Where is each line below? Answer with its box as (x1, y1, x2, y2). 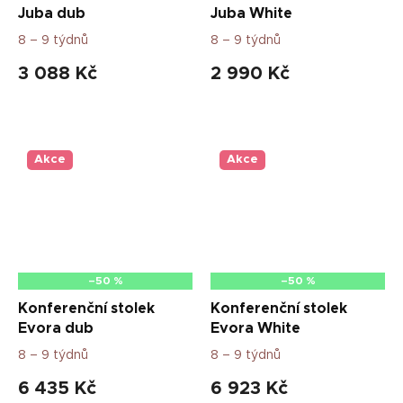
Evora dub (18, 320, 94, 336)
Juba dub (18, 5, 85, 21)
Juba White (210, 5, 292, 21)
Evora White (210, 320, 300, 336)
